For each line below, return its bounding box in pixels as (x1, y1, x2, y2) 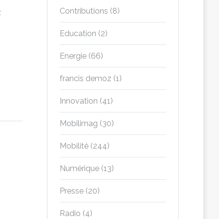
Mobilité (60, 141, 88, 151)
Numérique (60, 164, 99, 173)
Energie (60, 51, 87, 61)
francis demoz (60, 74, 111, 83)
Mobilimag (60, 119, 98, 128)
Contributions (60, 6, 108, 16)
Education (60, 29, 96, 38)
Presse (60, 186, 84, 196)
